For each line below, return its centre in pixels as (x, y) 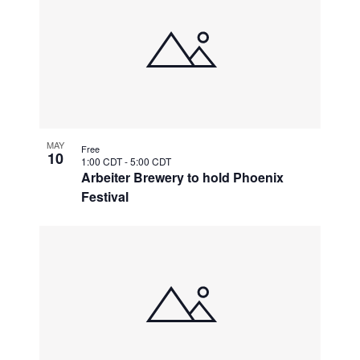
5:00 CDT (151, 161)
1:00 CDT (103, 161)
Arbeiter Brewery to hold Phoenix (183, 177)
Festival (105, 196)
